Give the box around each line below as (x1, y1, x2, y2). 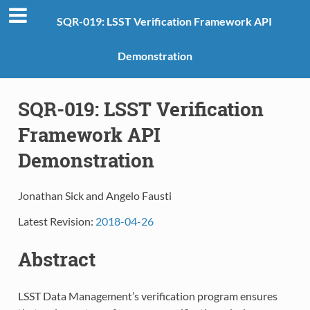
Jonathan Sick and (17, 189, 104, 203)
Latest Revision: (17, 215, 95, 228)
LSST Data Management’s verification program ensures (17, 289, 277, 303)
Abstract (17, 246, 95, 273)
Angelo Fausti (105, 189, 172, 203)
